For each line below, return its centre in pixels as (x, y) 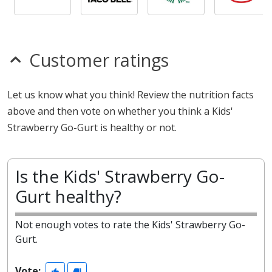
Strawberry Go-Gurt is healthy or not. (92, 127)
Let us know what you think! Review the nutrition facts (131, 95)
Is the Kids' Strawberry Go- (120, 176)
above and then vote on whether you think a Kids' (120, 111)
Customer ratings (99, 60)
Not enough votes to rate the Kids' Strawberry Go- (130, 225)
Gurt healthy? (68, 196)
